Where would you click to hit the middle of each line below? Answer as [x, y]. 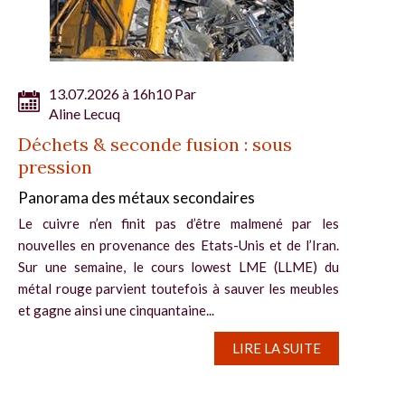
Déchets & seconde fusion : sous [155, 144]
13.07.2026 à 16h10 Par [122, 93]
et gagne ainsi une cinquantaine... [116, 310]
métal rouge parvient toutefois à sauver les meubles [179, 288]
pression [55, 166]
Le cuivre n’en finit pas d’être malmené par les [179, 223]
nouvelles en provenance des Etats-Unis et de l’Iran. [179, 245]
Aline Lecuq [85, 113]
